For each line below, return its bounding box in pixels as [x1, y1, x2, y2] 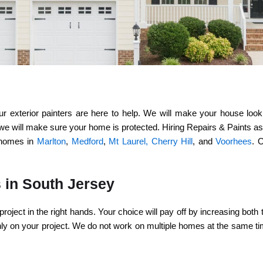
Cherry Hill [151, 136, 193, 146]
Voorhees [215, 136, 252, 146]
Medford [71, 136, 103, 146]
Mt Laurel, [109, 136, 148, 146]
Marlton [37, 136, 66, 146]
